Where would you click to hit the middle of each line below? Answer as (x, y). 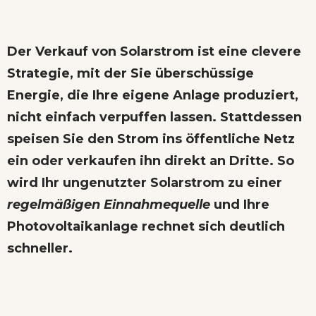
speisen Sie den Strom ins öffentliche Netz (151, 139)
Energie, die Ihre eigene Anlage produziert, (153, 95)
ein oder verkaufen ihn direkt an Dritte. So (151, 160)
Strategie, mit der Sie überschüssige (130, 73)
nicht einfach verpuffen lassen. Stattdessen (154, 117)
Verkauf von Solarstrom (115, 51)
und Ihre (240, 204)
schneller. (40, 248)
